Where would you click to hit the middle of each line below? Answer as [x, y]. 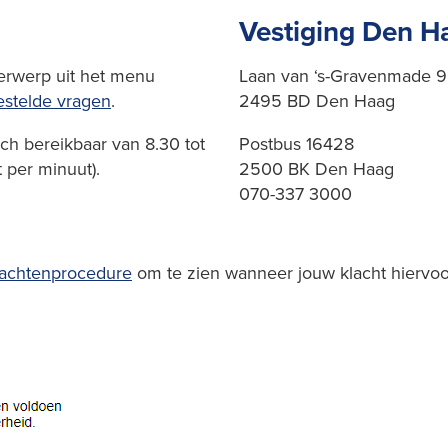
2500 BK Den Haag [316, 168]
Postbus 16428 [296, 143]
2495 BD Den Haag [317, 100]
